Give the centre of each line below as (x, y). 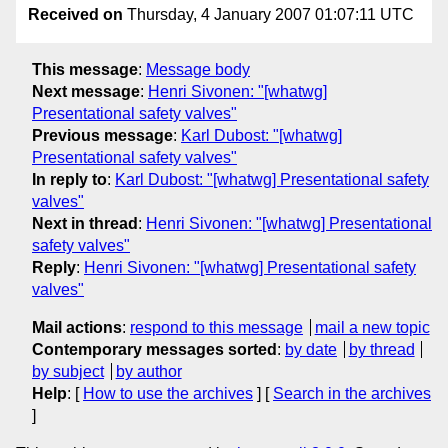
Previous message (102, 135)
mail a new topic (372, 327)
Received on (75, 15)
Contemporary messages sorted (154, 349)
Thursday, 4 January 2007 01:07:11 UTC (268, 15)
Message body (198, 69)
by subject (68, 371)
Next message (86, 91)
